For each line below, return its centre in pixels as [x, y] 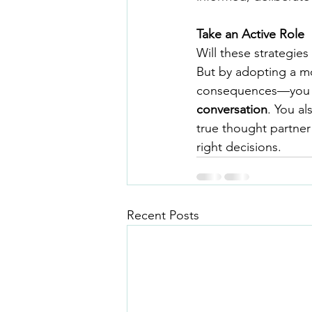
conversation [232, 109]
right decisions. [239, 147]
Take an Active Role [250, 34]
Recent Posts [163, 215]
